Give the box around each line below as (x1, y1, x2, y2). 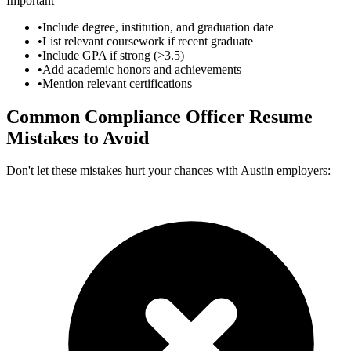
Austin (241, 164, 273, 178)
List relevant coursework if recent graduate (42, 34, 253, 48)
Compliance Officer (85, 106, 244, 127)
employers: (277, 164, 331, 178)
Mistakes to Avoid (6, 127, 149, 148)
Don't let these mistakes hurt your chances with (6, 164, 241, 178)
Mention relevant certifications (42, 76, 192, 90)
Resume (244, 106, 313, 127)
